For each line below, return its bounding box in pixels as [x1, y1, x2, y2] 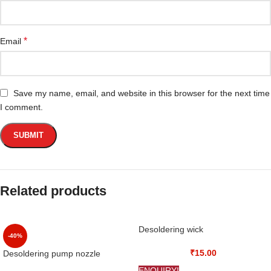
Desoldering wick [139, 224, 203, 235]
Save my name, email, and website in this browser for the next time [13, 88, 270, 98]
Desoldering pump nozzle [3, 249, 100, 259]
